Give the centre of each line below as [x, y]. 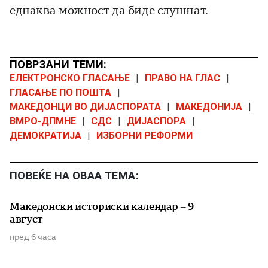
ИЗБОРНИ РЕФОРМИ [144, 136]
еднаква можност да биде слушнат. [109, 11]
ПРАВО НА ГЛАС [182, 78]
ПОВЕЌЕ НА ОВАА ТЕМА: [74, 176]
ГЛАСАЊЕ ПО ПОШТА [60, 93]
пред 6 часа [33, 237]
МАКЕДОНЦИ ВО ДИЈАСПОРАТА [85, 107]
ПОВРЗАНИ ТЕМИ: [58, 65]
